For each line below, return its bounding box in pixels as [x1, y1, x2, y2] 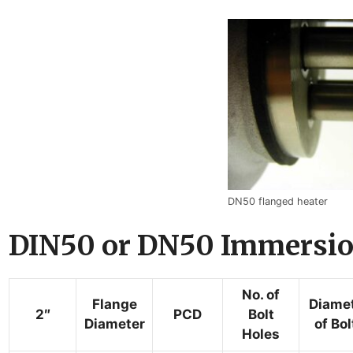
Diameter [84, 315, 145, 332]
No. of [242, 286, 281, 303]
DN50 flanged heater [227, 195, 328, 207]
